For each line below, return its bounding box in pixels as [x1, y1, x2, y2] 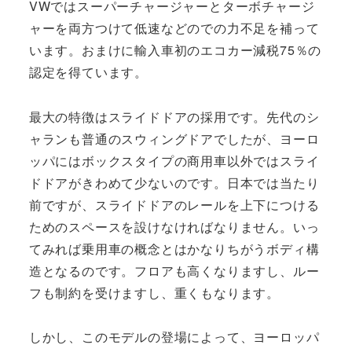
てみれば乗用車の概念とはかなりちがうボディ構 [28, 239, 320, 258]
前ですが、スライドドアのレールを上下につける [28, 195, 320, 214]
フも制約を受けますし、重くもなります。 [28, 283, 280, 302]
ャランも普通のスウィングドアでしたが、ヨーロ [28, 129, 320, 148]
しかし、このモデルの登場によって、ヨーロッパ [28, 328, 320, 346]
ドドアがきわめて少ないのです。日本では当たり [28, 173, 320, 192]
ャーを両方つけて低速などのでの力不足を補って [28, 18, 320, 37]
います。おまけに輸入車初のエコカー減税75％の [28, 40, 322, 59]
